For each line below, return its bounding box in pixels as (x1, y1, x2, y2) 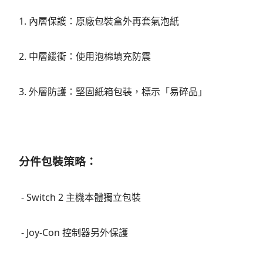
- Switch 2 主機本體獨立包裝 (19, 190, 141, 204)
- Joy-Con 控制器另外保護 (19, 225, 128, 239)
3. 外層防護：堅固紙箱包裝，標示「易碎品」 (19, 85, 207, 98)
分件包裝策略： (19, 153, 97, 168)
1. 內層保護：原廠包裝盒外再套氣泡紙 (19, 14, 179, 28)
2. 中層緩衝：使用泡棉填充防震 (19, 49, 151, 63)
